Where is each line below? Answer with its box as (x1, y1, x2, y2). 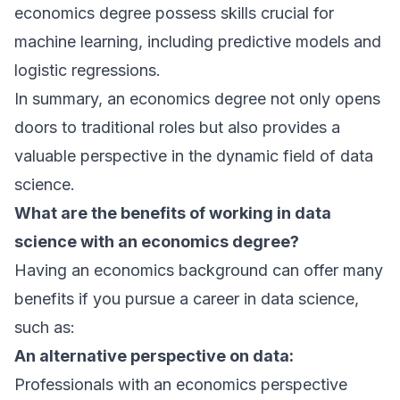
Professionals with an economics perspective (14, 375, 347, 394)
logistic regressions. (14, 61, 161, 79)
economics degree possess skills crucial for (14, 4, 334, 22)
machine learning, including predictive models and (14, 32, 381, 51)
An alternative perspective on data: (14, 346, 294, 365)
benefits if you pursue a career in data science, (14, 289, 359, 308)
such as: (14, 318, 75, 337)
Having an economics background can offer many (14, 261, 383, 279)
